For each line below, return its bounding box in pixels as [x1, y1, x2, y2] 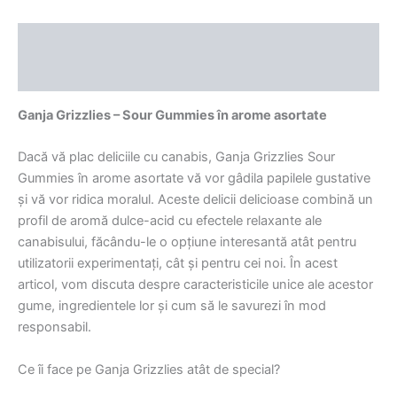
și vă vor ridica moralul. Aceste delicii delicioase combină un [18, 191, 373, 208]
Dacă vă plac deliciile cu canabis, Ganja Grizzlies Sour [18, 149, 335, 166]
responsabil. [18, 319, 91, 336]
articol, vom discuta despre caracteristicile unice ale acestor [18, 276, 373, 293]
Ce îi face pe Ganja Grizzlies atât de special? [18, 361, 280, 378]
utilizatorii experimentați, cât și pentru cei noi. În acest [18, 255, 338, 272]
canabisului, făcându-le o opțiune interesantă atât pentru [18, 234, 356, 251]
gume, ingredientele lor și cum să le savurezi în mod [18, 298, 326, 315]
